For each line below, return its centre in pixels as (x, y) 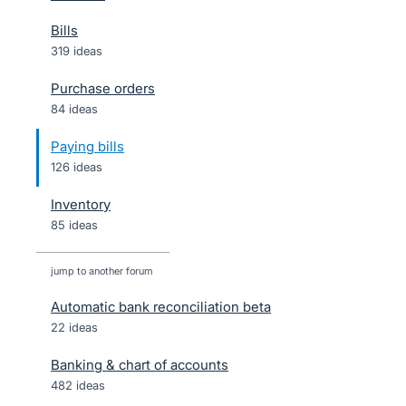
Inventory (81, 204)
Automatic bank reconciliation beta (161, 307)
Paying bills (87, 146)
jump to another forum (102, 271)
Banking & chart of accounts (140, 365)
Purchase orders (103, 88)
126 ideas (77, 167)
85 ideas (74, 225)
